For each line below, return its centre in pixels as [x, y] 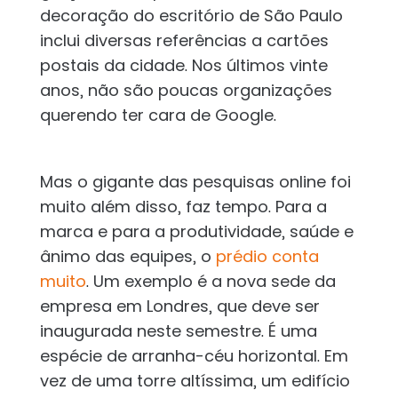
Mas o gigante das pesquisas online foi [195, 182]
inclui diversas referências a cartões [184, 41]
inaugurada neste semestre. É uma [178, 331]
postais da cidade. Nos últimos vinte [183, 66]
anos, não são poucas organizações [186, 91]
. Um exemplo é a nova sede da [211, 282]
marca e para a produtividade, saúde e [196, 232]
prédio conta [265, 257]
